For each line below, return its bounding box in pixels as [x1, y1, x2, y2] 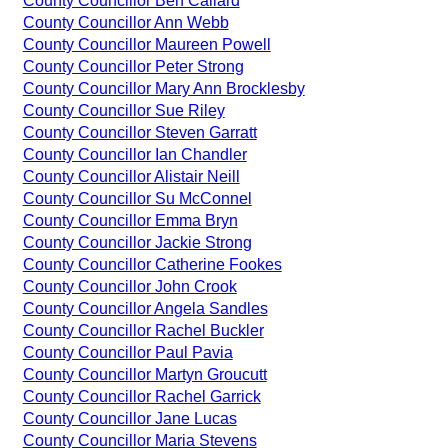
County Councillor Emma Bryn [22, 211, 238, 229]
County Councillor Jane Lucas [22, 409, 237, 427]
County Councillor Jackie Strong [22, 233, 252, 251]
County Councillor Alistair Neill [22, 167, 240, 185]
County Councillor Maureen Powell [22, 35, 271, 53]
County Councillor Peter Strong [22, 57, 244, 75]
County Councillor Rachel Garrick [22, 387, 261, 405]
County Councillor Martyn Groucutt [22, 365, 267, 383]
